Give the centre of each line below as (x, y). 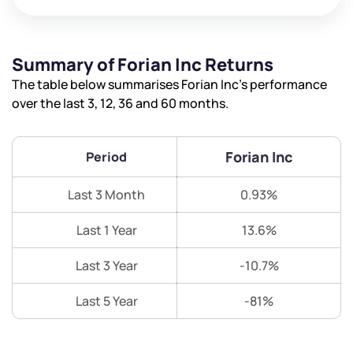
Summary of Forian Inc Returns (143, 65)
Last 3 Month (106, 195)
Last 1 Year (106, 230)
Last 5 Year (106, 301)
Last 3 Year (106, 266)
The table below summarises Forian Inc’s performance (169, 85)
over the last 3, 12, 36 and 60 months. (120, 104)
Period (106, 157)
